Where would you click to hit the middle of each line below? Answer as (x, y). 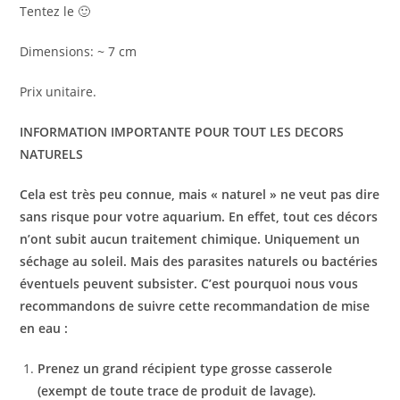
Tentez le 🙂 (55, 11)
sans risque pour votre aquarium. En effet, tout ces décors (199, 216)
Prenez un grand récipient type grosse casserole (185, 368)
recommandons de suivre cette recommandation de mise (195, 305)
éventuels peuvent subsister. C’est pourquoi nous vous (189, 283)
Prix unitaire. (58, 91)
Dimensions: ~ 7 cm (79, 51)
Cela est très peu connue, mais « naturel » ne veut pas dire (200, 194)
